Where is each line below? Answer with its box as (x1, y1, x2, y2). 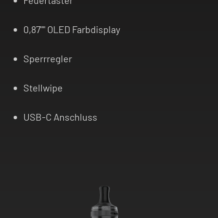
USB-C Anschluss (23, 110, 97, 123)
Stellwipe (23, 81, 63, 93)
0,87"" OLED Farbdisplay (23, 23, 120, 35)
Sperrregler (23, 52, 72, 64)
